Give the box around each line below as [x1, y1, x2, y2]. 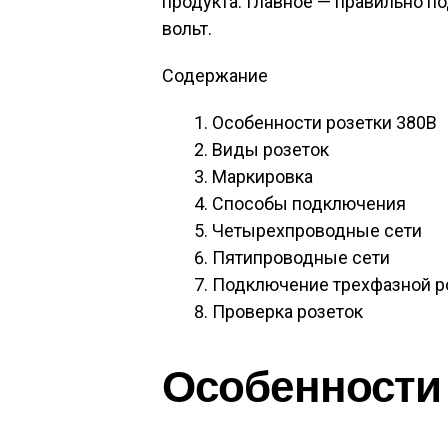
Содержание [162, 65, 268, 86]
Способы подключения [212, 193, 406, 214]
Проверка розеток [212, 301, 363, 322]
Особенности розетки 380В [212, 112, 437, 133]
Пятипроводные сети [212, 247, 390, 268]
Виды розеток [212, 139, 329, 160]
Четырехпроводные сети [212, 220, 422, 241]
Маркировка [212, 166, 313, 187]
